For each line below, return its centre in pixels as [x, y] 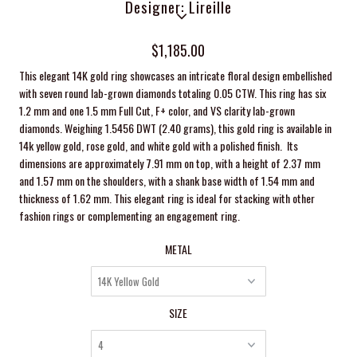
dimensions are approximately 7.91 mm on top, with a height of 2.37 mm [170, 163]
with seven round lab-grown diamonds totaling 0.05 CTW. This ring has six [173, 92]
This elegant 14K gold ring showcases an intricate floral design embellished [176, 75]
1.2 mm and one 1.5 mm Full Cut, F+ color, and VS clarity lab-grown [157, 110]
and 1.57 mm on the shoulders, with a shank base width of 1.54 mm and [167, 180]
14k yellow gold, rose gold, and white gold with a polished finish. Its [159, 145]
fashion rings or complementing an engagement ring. [131, 215]
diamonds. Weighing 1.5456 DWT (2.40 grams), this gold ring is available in [176, 127]
